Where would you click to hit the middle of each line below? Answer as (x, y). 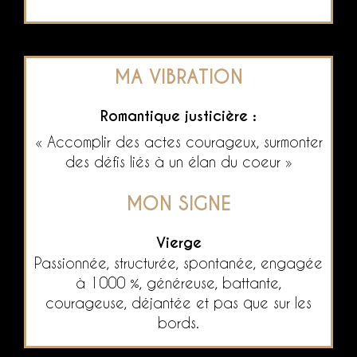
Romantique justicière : (178, 116)
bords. (178, 322)
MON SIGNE (178, 204)
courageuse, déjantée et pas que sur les (178, 302)
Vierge (178, 242)
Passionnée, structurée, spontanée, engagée (178, 262)
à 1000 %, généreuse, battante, (178, 282)
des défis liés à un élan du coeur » (178, 161)
